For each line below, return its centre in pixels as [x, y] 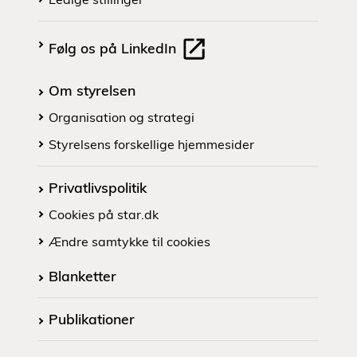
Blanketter [82, 276]
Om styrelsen [92, 90]
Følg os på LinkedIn [114, 47]
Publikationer [92, 319]
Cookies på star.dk [104, 215]
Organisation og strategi [122, 118]
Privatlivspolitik [98, 188]
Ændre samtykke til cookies [129, 242]
